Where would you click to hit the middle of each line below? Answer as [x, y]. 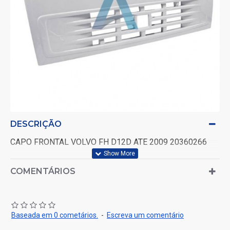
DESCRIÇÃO [36, 124]
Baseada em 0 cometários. [55, 215]
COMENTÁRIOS [43, 171]
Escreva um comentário [145, 215]
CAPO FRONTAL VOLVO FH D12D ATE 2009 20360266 [109, 142]
